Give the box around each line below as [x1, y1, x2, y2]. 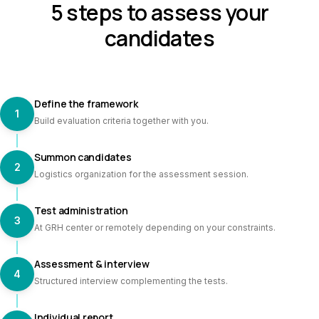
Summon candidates [34, 150, 132, 164]
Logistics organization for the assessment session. [34, 169, 249, 179]
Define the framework [34, 97, 138, 110]
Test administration [34, 204, 128, 217]
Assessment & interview [34, 257, 150, 271]
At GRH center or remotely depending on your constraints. [34, 222, 276, 233]
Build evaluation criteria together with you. [34, 115, 209, 126]
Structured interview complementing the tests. [34, 276, 228, 286]
